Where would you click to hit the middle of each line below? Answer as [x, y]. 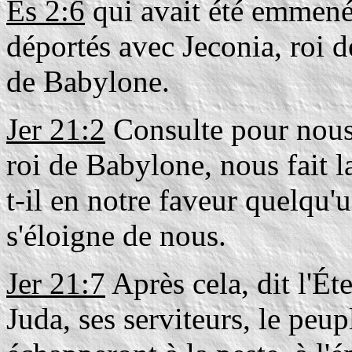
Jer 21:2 [56, 129]
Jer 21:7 [56, 283]
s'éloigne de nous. [116, 235]
